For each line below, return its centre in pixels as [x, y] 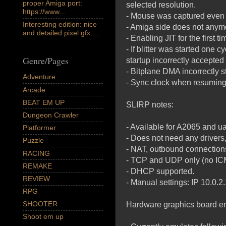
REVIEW [36, 178]
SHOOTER [40, 204]
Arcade [34, 90]
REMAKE [37, 166]
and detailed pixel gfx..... [62, 33]
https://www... [44, 12]
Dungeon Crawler [51, 115]
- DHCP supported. [160, 171]
